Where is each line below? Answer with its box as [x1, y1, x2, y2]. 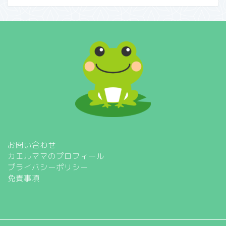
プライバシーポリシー [8, 162, 88, 173]
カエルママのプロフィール [8, 151, 104, 162]
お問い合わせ [8, 140, 56, 151]
